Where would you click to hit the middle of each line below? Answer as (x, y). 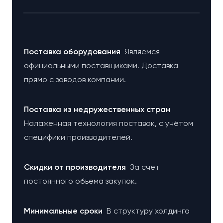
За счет (145, 167)
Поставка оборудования (74, 52)
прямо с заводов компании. (75, 79)
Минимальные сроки (65, 211)
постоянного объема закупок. (80, 181)
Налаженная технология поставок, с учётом (109, 123)
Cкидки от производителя (77, 167)
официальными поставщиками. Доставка (101, 65)
